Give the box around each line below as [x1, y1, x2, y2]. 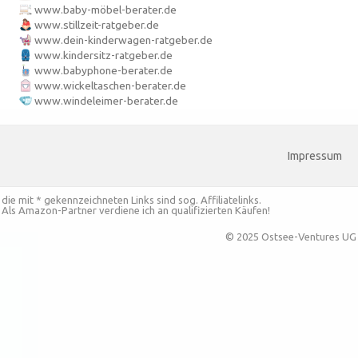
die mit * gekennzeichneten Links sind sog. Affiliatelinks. [2, 193, 261, 205]
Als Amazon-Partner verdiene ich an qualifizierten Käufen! [2, 204, 270, 216]
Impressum [288, 149, 342, 162]
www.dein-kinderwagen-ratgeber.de [34, 33, 213, 46]
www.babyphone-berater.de [34, 63, 173, 77]
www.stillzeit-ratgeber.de [34, 18, 159, 31]
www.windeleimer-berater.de [34, 93, 178, 107]
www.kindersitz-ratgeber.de [34, 48, 173, 62]
